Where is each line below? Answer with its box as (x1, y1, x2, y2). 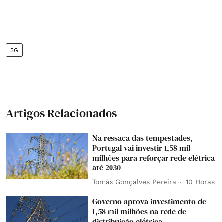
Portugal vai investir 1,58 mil (92, 142, 191, 153)
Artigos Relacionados (6, 105, 117, 121)
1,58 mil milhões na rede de (92, 205, 187, 217)
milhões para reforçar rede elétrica (92, 152, 215, 163)
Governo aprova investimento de (92, 195, 207, 207)
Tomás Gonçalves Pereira (92, 178, 177, 186)
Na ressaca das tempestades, (92, 132, 193, 143)
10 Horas (186, 178, 215, 186)
